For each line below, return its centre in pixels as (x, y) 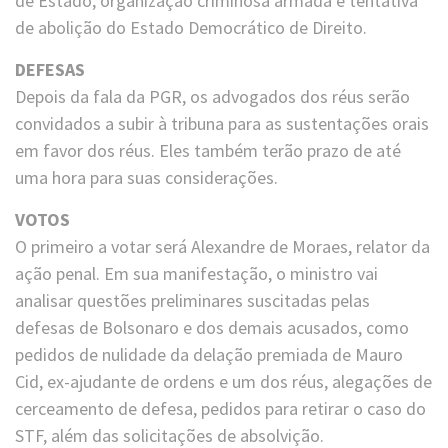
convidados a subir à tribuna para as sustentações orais (222, 124)
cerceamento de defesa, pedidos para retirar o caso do (220, 409)
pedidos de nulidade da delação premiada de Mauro (209, 355)
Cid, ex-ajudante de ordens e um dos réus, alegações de (223, 382)
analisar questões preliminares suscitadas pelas (192, 301)
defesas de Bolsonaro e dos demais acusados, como (212, 328)
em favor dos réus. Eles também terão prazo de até (208, 151)
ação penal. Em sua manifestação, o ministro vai (196, 274)
